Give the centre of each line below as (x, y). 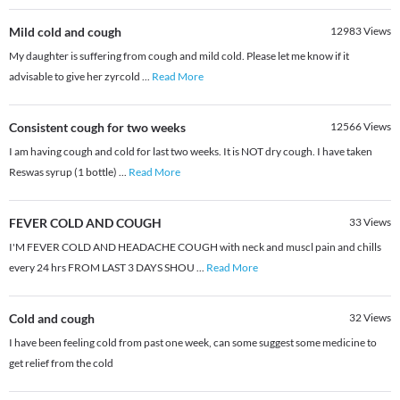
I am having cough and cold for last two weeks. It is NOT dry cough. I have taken (191, 152)
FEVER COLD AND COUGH (85, 223)
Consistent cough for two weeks (97, 128)
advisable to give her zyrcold (75, 77)
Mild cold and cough (65, 32)
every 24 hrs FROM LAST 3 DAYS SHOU (103, 268)
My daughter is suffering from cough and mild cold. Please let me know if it (179, 56)
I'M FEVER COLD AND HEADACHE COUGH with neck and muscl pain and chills (195, 247)
